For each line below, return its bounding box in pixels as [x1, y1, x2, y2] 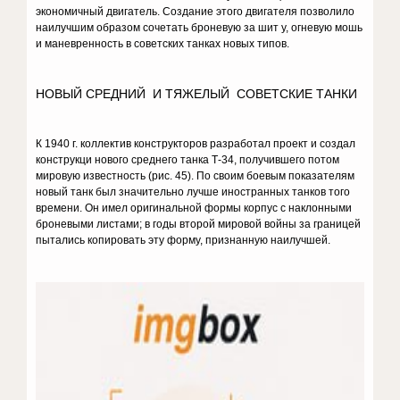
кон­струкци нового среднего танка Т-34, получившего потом [36, 154, 340, 166]
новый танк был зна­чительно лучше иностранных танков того [36, 186, 351, 198]
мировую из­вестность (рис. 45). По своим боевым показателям [36, 170, 355, 182]
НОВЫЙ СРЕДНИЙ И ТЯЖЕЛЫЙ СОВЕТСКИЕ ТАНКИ [36, 87, 358, 101]
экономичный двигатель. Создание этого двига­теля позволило [36, 5, 355, 18]
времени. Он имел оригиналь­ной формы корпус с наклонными [36, 202, 353, 214]
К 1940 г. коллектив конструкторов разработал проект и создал [36, 137, 356, 150]
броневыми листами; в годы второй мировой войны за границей [36, 218, 362, 230]
